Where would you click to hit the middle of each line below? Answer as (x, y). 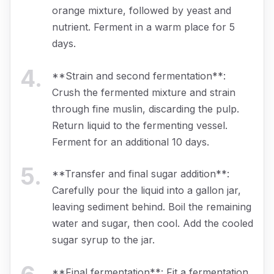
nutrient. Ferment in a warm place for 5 (143, 27)
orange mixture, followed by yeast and (142, 10)
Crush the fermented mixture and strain (144, 92)
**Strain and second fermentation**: (139, 76)
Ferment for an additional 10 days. (131, 142)
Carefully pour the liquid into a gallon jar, (146, 191)
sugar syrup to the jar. (103, 240)
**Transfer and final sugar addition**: (141, 174)
